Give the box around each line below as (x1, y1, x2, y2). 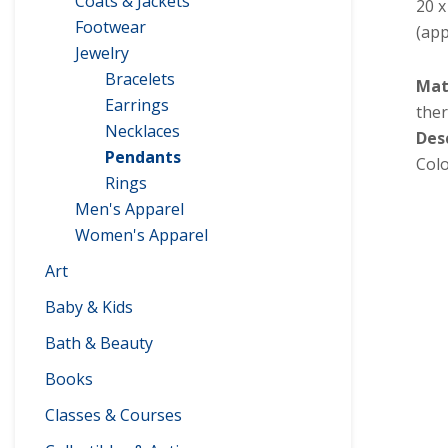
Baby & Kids (45, 295, 133, 318)
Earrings (105, 93, 169, 116)
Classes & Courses (45, 403, 182, 426)
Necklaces (105, 119, 180, 142)
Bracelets (105, 67, 175, 90)
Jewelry (75, 41, 129, 64)
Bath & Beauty (45, 331, 153, 354)
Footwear (75, 15, 146, 38)
